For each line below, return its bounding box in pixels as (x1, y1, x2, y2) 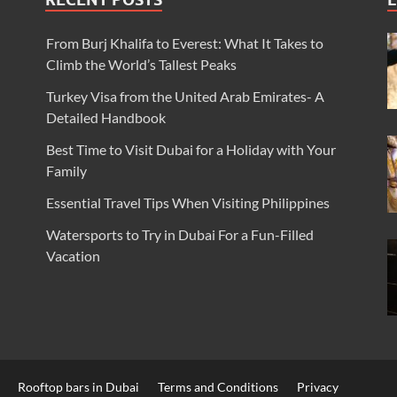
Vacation (45, 246, 100, 264)
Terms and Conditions (158, 378, 279, 394)
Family (45, 161, 87, 179)
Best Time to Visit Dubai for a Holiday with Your (45, 140, 336, 158)
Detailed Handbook (45, 108, 166, 126)
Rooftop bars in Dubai (18, 378, 140, 394)
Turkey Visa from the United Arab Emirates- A (45, 87, 324, 105)
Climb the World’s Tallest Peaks (45, 55, 237, 73)
